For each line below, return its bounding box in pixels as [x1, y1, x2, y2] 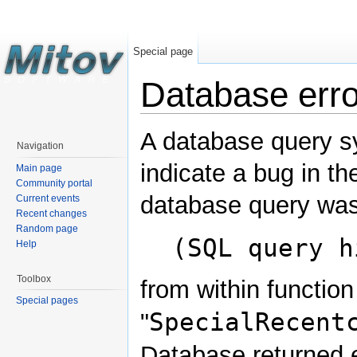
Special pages [16, 295, 78, 307]
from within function [140, 275, 354, 304]
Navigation [17, 140, 64, 151]
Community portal [16, 177, 92, 189]
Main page [16, 162, 62, 174]
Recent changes [16, 207, 87, 219]
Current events [16, 192, 80, 204]
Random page [16, 222, 78, 234]
